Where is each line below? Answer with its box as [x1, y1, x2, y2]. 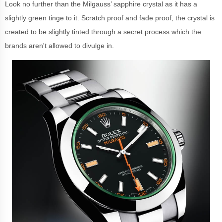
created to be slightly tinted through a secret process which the [5, 27, 201, 36]
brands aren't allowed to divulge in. [5, 41, 116, 50]
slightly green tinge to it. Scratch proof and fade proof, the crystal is [5, 13, 215, 22]
